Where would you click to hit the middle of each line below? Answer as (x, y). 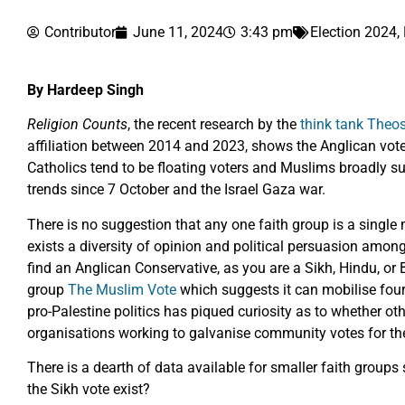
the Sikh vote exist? (89, 389)
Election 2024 (353, 32)
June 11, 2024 (178, 32)
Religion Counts (77, 125)
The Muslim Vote (122, 289)
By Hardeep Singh (85, 89)
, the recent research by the (214, 125)
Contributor (80, 32)
